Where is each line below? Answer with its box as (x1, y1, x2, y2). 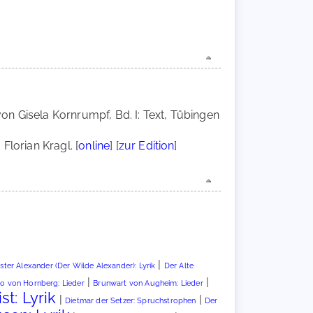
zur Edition (118, 139, 175, 152)
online (78, 139, 110, 152)
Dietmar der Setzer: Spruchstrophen (65, 296, 196, 305)
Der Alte (163, 261, 194, 270)
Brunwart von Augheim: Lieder (93, 279, 203, 288)
